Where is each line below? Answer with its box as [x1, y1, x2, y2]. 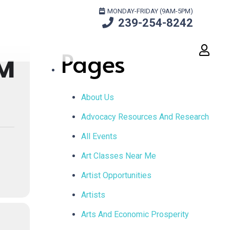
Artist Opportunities [81, 170, 152, 180]
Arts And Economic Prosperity [81, 209, 189, 219]
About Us [81, 92, 114, 102]
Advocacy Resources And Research [81, 112, 209, 122]
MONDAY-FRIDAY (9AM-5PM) [107, 7, 194, 15]
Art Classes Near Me [81, 151, 157, 161]
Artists [81, 190, 106, 200]
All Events [81, 131, 118, 141]
